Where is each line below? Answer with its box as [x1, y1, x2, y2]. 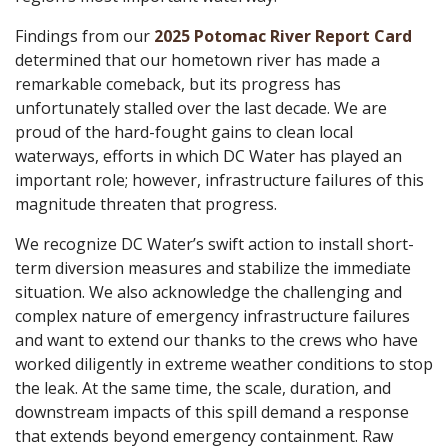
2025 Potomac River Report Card [154, 24, 412, 47]
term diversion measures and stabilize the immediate [15, 256, 411, 279]
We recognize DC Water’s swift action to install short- [15, 232, 414, 255]
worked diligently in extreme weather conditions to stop [15, 352, 433, 375]
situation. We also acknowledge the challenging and [15, 280, 402, 303]
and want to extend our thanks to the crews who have [15, 328, 418, 351]
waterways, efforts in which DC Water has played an [15, 144, 402, 167]
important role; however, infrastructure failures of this [15, 168, 424, 191]
